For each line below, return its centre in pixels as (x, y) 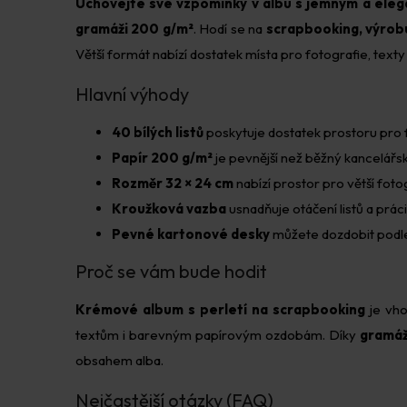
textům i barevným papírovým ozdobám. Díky (218, 334)
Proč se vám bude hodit (171, 272)
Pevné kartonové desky (191, 233)
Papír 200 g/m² (162, 157)
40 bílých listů (158, 132)
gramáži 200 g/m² (134, 29)
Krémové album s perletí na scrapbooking (220, 309)
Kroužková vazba (169, 208)
